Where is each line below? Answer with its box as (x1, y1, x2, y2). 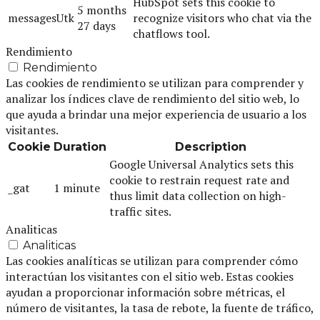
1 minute (54, 179, 100, 196)
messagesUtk (8, 9, 74, 26)
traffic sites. (109, 203, 171, 219)
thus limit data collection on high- (109, 187, 286, 204)
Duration (54, 139, 106, 154)
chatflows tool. (133, 25, 210, 41)
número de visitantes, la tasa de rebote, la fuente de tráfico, (6, 299, 314, 316)
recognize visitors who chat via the (133, 9, 311, 26)
